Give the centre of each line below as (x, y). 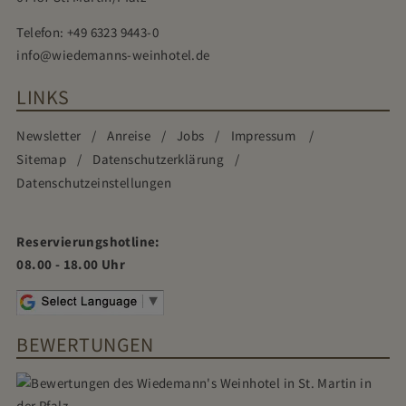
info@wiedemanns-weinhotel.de (113, 56)
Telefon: (42, 33)
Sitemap (42, 160)
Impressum (265, 136)
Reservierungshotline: (88, 242)
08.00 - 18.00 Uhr (71, 265)
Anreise (129, 136)
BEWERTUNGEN (85, 345)
